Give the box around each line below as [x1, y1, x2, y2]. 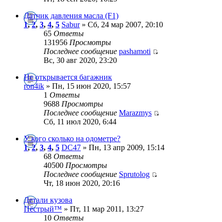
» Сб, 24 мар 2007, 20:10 [80, 20, 163, 29]
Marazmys [119, 109, 152, 117]
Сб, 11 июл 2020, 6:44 [44, 117, 116, 126]
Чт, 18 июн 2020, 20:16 [44, 179, 120, 187]
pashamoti [119, 47, 151, 55]
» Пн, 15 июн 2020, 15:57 [44, 82, 131, 90]
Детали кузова [24, 196, 72, 204]
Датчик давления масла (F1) [24, 11, 118, 20]
